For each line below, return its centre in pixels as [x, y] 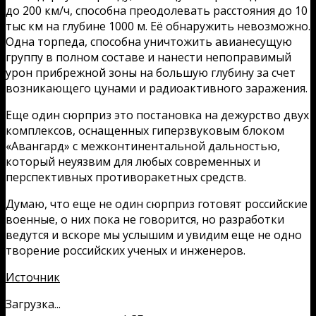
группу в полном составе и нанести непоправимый [148, 57]
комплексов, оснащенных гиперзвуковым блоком [145, 130]
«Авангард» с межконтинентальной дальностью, [143, 146]
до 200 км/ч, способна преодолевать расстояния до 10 [157, 10]
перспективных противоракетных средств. [126, 177]
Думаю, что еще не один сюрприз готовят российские [157, 203]
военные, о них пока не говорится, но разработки [145, 219]
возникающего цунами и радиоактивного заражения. [157, 88]
